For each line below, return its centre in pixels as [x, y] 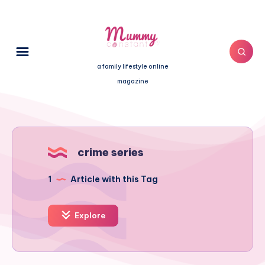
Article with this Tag [113, 180]
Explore [89, 216]
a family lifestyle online [132, 67]
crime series [111, 153]
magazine [132, 81]
